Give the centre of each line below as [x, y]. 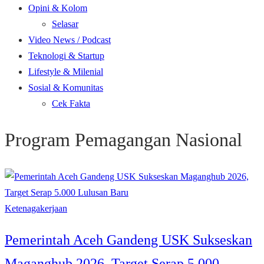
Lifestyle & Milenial [66, 72]
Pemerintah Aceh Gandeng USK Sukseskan [128, 240]
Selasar [65, 24]
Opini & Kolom [58, 8]
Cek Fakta [71, 103]
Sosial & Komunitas [66, 88]
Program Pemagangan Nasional [123, 140]
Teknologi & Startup [66, 56]
